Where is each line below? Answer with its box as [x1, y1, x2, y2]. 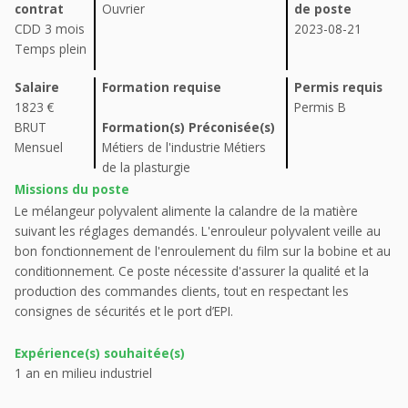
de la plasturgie [102, 158, 190, 177]
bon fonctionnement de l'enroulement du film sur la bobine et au [15, 242, 391, 260]
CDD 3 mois [15, 20, 85, 38]
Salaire [15, 78, 59, 97]
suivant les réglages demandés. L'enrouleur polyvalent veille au [15, 222, 381, 240]
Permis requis [294, 78, 382, 97]
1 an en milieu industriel [15, 364, 152, 382]
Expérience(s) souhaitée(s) [15, 344, 185, 362]
